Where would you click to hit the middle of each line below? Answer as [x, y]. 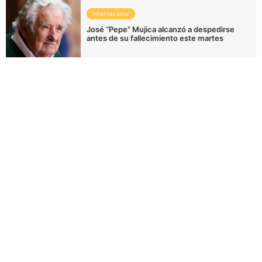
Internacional [111, 14]
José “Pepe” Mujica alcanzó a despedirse [161, 30]
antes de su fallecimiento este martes [155, 38]
